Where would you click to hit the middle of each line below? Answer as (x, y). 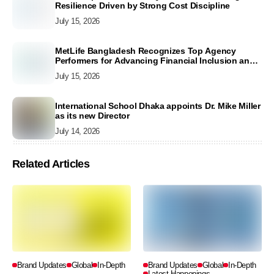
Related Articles (51, 164)
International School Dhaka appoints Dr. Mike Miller (158, 106)
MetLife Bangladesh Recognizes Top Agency (146, 50)
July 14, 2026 (77, 131)
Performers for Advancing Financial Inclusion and (155, 60)
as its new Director (92, 115)
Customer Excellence (98, 70)
